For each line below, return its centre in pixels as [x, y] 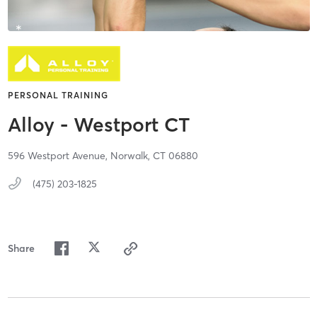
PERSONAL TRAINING [58, 96]
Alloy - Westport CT [98, 125]
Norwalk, [131, 156]
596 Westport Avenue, [59, 156]
